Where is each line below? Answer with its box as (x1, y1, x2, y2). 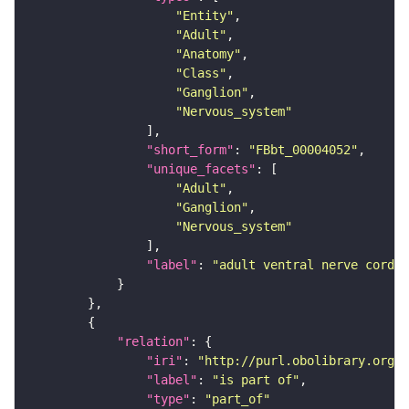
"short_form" (146, 142, 234, 158)
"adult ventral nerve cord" (212, 257, 402, 273)
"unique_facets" (146, 162, 256, 177)
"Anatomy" (175, 47, 241, 62)
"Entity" (175, 8, 234, 24)
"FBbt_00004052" (248, 142, 358, 158)
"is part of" (212, 372, 299, 388)
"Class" (175, 66, 226, 81)
